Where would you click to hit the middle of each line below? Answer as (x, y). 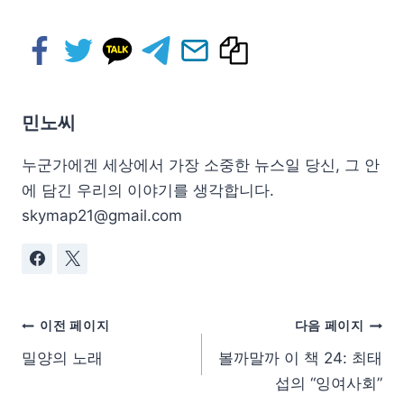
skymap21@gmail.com (102, 215)
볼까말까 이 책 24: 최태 (300, 358)
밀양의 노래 (62, 358)
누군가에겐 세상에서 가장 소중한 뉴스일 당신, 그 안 (201, 165)
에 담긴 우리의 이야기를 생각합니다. (148, 190)
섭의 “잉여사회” (329, 383)
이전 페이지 (75, 326)
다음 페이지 (329, 326)
